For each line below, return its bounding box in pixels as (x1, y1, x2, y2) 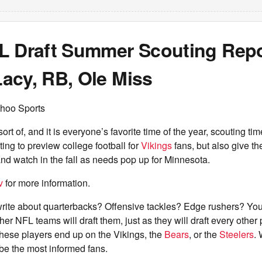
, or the (189, 227, 219, 241)
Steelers (219, 227, 254, 241)
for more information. (3, 176, 90, 189)
